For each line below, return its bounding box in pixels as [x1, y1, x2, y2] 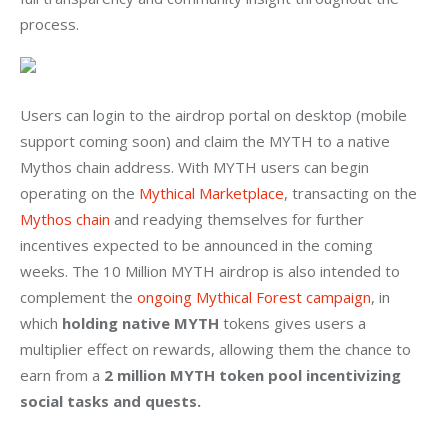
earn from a [20, 365, 104, 386]
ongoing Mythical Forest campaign [137, 287, 371, 308]
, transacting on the [284, 183, 421, 204]
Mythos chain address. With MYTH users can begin [20, 157, 373, 178]
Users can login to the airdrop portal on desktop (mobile [20, 105, 411, 126]
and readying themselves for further [110, 209, 368, 230]
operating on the [20, 183, 139, 204]
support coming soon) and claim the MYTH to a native [20, 131, 394, 152]
